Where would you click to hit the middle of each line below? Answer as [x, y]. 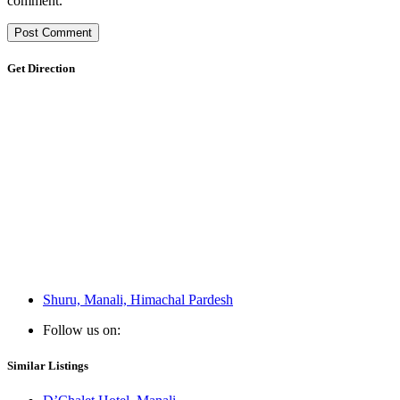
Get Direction [41, 69]
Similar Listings [48, 365]
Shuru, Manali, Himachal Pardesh [138, 300]
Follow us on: [82, 330]
